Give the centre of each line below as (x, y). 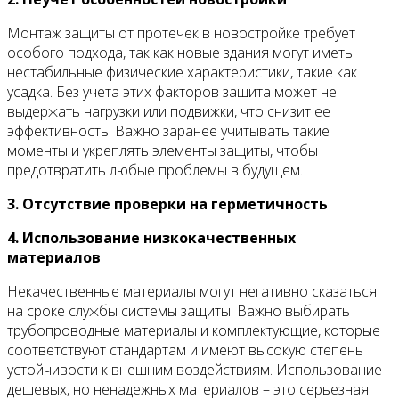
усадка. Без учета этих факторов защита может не (172, 92)
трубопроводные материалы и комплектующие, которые (194, 331)
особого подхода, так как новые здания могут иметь (180, 53)
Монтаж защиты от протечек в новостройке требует (181, 33)
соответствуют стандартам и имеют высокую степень (185, 350)
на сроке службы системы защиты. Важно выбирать (179, 311)
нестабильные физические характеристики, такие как (182, 73)
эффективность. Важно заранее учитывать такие (168, 131)
